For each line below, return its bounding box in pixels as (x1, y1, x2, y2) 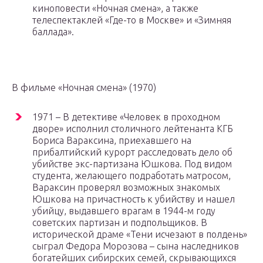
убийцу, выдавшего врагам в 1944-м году (32, 205, 215, 217)
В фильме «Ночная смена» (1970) (12, 82, 156, 93)
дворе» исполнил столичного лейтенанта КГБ (32, 123, 233, 134)
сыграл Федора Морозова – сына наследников (32, 241, 239, 252)
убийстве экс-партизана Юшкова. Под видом (32, 159, 232, 170)
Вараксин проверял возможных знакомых (32, 182, 220, 193)
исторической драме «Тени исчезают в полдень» (32, 229, 247, 240)
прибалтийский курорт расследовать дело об (32, 147, 232, 158)
